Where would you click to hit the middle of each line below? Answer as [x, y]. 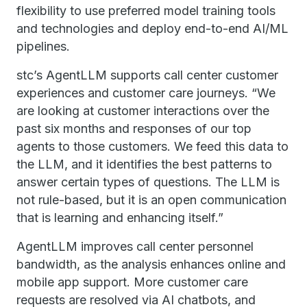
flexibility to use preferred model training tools [146, 11]
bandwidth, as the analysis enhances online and [151, 265]
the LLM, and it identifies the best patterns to [144, 164]
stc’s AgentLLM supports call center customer [147, 75]
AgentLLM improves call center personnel [135, 247]
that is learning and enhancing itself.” [120, 218]
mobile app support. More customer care [132, 282]
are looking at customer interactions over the [143, 111]
